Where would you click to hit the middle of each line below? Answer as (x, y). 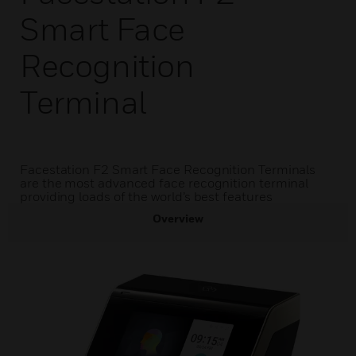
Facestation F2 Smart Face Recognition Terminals (168, 169)
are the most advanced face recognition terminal (164, 183)
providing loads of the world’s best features (146, 196)
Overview (178, 218)
